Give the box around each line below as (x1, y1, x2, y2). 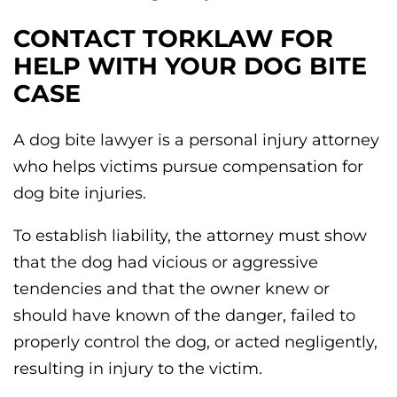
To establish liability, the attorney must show (13, 226, 367, 246)
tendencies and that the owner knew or (13, 279, 330, 300)
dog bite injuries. (13, 183, 146, 204)
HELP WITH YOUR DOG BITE (13, 51, 367, 82)
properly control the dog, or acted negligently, (13, 332, 378, 353)
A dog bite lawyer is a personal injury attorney (13, 130, 379, 151)
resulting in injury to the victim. (13, 359, 262, 379)
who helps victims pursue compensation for (13, 157, 363, 177)
